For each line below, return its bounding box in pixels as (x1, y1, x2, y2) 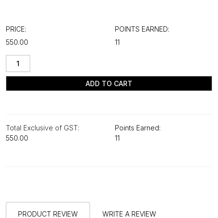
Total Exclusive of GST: (6, 124, 79, 132)
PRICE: (6, 25, 26, 33)
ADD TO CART (86, 79, 132, 88)
